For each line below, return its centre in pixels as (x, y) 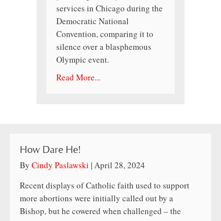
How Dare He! (50, 150)
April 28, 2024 (120, 165)
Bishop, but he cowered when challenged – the (100, 211)
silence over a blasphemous (104, 47)
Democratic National (92, 21)
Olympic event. (83, 60)
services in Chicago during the (110, 8)
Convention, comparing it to (105, 34)
